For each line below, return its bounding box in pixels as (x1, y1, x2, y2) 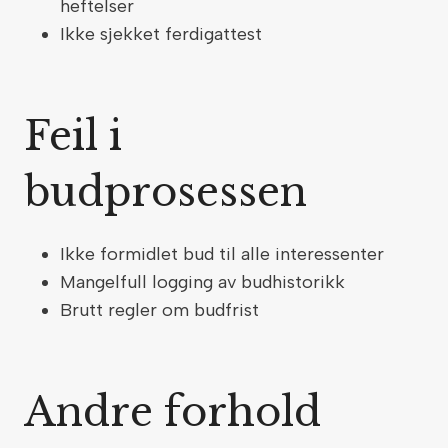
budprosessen (24, 167, 318, 217)
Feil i (24, 111, 122, 161)
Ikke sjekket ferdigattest (60, 23, 267, 45)
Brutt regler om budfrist (60, 299, 264, 321)
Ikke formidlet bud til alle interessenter (60, 243, 389, 265)
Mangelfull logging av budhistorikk (60, 271, 350, 293)
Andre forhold (24, 387, 332, 437)
